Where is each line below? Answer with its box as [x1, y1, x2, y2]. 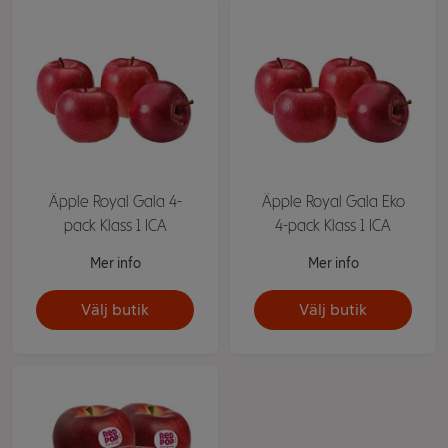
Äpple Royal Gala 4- [48, 192, 182, 211]
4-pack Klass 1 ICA [275, 216, 391, 235]
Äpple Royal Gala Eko [261, 192, 405, 211]
